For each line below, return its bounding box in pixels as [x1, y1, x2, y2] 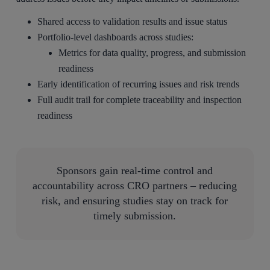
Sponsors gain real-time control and [57, 165, 213, 177]
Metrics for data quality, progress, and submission [58, 47, 246, 58]
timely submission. [93, 210, 177, 222]
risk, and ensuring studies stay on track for [42, 195, 228, 207]
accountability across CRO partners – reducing [33, 180, 237, 192]
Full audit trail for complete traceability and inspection [37, 94, 242, 105]
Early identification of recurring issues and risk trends [37, 78, 240, 89]
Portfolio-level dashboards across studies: [37, 31, 194, 42]
